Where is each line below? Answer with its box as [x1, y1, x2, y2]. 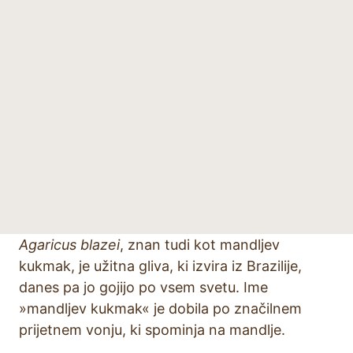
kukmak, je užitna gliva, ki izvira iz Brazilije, [19, 258, 302, 274]
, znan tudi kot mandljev [120, 236, 280, 253]
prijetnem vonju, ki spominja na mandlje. [19, 321, 285, 338]
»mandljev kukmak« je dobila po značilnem [19, 300, 302, 317]
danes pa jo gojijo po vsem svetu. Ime [19, 279, 268, 295]
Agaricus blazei [19, 236, 120, 253]
